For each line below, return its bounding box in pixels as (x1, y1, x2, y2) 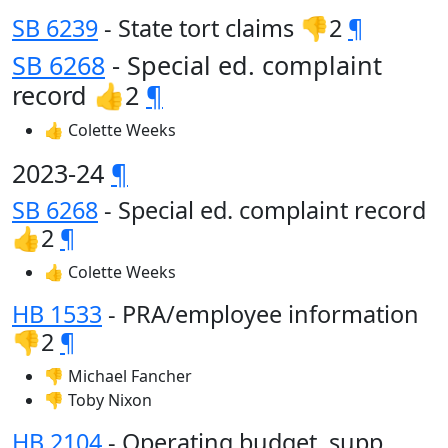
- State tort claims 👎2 (98, 12, 348, 44)
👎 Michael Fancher (44, 365, 192, 387)
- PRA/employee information (102, 298, 419, 330)
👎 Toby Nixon (44, 389, 152, 411)
